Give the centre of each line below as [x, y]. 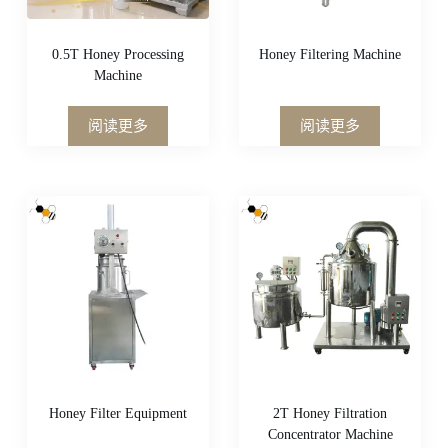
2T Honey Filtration [330, 414]
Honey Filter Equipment [117, 414]
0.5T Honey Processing [117, 55]
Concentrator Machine [330, 435]
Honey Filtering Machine [330, 55]
